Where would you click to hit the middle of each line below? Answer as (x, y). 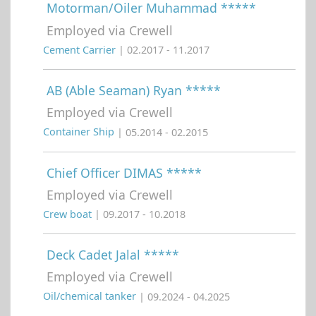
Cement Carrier (81, 50)
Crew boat (69, 214)
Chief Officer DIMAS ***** (124, 172)
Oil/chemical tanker (91, 296)
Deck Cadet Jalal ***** (113, 255)
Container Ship (80, 132)
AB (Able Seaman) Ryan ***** (134, 91)
